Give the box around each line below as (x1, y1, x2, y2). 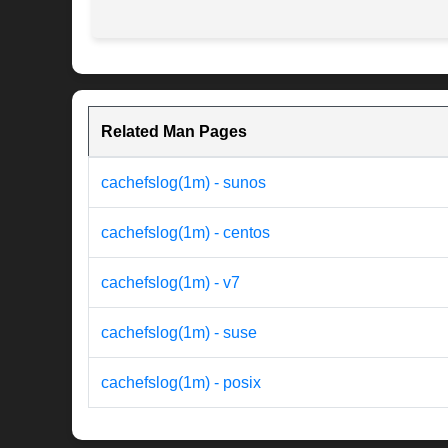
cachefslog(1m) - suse (101, 324, 257, 342)
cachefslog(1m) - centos (101, 224, 270, 242)
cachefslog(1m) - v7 (101, 274, 240, 292)
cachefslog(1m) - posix (101, 374, 261, 392)
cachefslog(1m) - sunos (101, 174, 266, 192)
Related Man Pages (101, 123, 247, 141)
